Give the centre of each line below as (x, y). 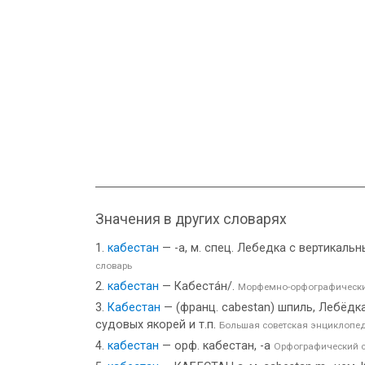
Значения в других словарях (191, 219)
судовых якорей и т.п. (157, 325)
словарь (114, 266)
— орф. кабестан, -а (216, 346)
